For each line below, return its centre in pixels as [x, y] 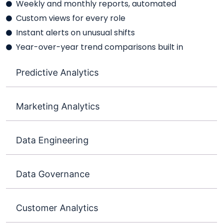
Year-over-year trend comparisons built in [100, 47]
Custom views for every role [71, 18]
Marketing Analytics [58, 106]
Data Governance [53, 174]
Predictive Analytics [57, 72]
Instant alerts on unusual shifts [75, 32]
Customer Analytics [57, 208]
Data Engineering [52, 140]
